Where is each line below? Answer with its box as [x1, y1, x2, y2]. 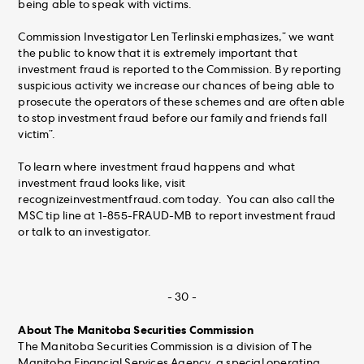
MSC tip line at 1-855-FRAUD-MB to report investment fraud [18, 210, 336, 223]
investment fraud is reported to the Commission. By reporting [18, 64, 342, 76]
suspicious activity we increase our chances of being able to [18, 80, 335, 93]
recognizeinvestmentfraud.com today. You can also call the [18, 194, 336, 206]
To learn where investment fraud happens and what [18, 162, 296, 174]
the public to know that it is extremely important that [18, 48, 297, 60]
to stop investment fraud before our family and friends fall [18, 113, 327, 125]
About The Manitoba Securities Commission [18, 324, 253, 336]
